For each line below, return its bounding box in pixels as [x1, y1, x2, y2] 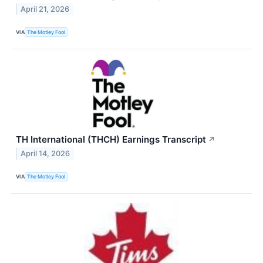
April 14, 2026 [21, 149, 70, 159]
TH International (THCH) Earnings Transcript [16, 133, 206, 145]
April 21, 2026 [21, 5, 70, 14]
